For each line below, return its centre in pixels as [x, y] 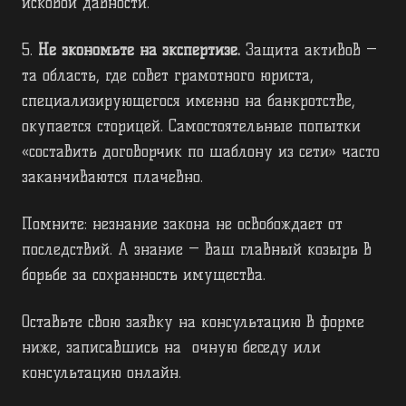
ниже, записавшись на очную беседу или [171, 348]
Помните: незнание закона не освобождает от [182, 224]
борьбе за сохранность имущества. [144, 275]
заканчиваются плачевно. [112, 177]
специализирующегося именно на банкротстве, [188, 101]
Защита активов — [309, 50]
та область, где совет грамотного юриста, [168, 76]
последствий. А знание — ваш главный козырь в [197, 250]
